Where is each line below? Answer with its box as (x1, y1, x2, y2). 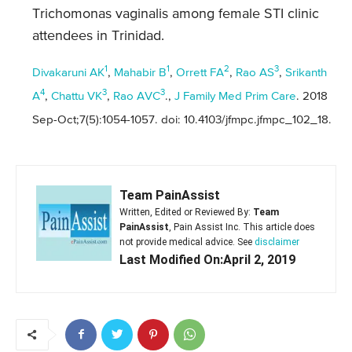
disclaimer (255, 236, 299, 247)
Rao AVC (113, 90, 160, 102)
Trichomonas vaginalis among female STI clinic (32, 6, 319, 21)
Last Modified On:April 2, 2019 (119, 251, 295, 267)
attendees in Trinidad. (32, 28, 164, 43)
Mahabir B (114, 66, 167, 79)
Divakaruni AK (32, 66, 104, 79)
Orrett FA (176, 66, 224, 79)
